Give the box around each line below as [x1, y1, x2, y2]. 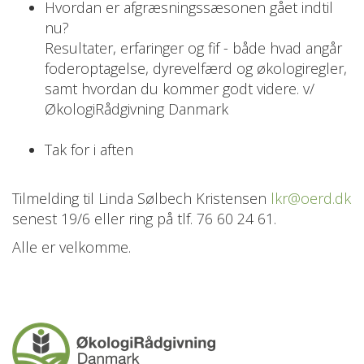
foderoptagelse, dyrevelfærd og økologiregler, [45, 58, 347, 79]
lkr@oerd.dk [271, 188, 351, 209]
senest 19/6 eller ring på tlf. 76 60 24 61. [12, 209, 276, 229]
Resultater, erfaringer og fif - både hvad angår [45, 38, 342, 58]
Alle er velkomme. [12, 237, 131, 258]
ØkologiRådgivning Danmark [45, 99, 228, 119]
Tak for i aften [45, 140, 133, 160]
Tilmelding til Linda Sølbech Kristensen [12, 188, 271, 209]
